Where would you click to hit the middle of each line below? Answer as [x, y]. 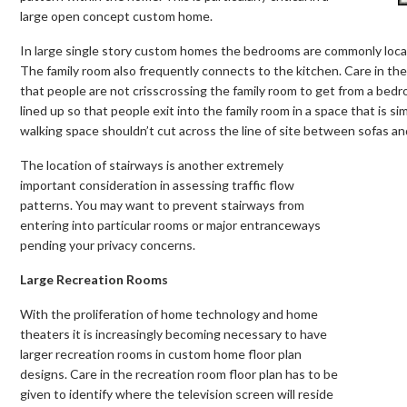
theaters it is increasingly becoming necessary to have [174, 333]
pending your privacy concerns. [108, 244]
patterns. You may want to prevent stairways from [162, 204]
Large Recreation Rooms [94, 279]
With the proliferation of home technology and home [169, 313]
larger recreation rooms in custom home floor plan [161, 353]
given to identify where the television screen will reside [177, 393]
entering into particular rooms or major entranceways [170, 224]
